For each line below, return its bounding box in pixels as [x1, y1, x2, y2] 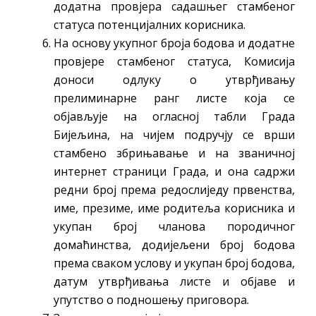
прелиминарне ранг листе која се [54, 90, 295, 106]
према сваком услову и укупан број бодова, [54, 255, 295, 271]
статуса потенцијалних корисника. [54, 16, 245, 32]
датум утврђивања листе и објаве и [54, 273, 295, 289]
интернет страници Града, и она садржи [54, 163, 295, 179]
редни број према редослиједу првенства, [54, 181, 295, 197]
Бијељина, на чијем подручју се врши [54, 126, 295, 142]
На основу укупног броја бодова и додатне [54, 35, 295, 51]
